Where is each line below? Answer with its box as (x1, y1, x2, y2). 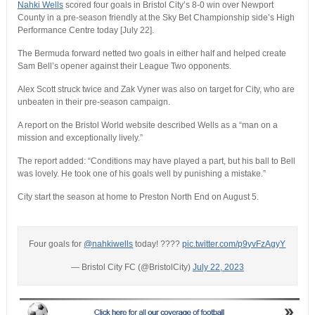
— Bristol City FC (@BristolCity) (70, 262, 193, 273)
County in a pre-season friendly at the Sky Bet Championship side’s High (17, 13, 295, 23)
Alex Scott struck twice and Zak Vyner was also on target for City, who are (17, 84, 295, 95)
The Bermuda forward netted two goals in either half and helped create (17, 49, 286, 59)
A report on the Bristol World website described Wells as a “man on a (17, 120, 278, 131)
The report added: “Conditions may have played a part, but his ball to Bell (17, 156, 295, 167)
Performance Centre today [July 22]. (17, 25, 154, 36)
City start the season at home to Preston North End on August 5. (17, 192, 259, 202)
